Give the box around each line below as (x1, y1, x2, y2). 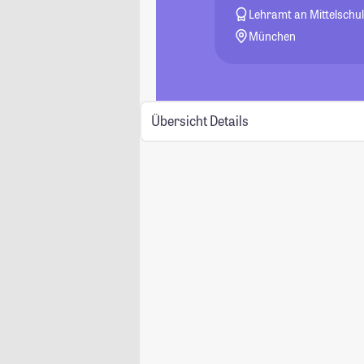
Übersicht (150, 112, 207, 130)
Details (209, 112, 249, 130)
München (249, 28, 297, 44)
